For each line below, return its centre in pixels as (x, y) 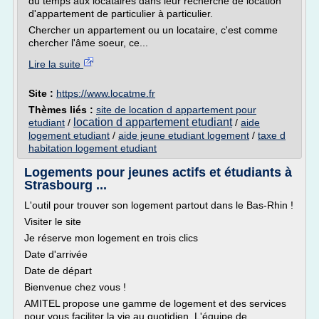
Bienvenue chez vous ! (75, 287)
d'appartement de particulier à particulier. (121, 14)
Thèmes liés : (62, 110)
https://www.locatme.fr (106, 93)
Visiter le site (53, 221)
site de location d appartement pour (176, 110)
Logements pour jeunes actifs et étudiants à (158, 172)
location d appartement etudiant (153, 122)
